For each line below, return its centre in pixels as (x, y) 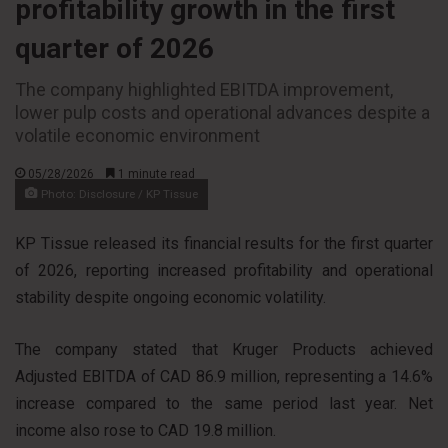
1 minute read (155, 173)
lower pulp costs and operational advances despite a (222, 112)
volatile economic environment (137, 135)
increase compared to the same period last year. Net (224, 403)
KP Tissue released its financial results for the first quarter (224, 243)
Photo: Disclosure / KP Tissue (118, 193)
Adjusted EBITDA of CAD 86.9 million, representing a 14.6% (224, 376)
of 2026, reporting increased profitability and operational (224, 270)
